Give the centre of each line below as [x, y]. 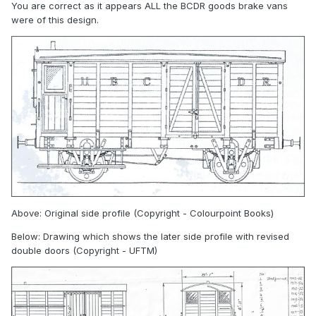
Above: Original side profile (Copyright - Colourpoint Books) [142, 213]
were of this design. [55, 20]
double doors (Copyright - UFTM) [84, 250]
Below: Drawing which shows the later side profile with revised [150, 236]
